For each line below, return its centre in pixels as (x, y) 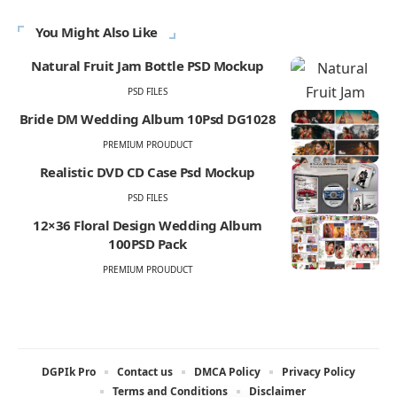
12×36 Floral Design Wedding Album (148, 225)
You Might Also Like (97, 31)
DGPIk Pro (69, 371)
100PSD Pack (148, 243)
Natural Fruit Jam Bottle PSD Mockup (148, 65)
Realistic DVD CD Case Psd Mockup (147, 171)
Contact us (145, 371)
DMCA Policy (227, 371)
